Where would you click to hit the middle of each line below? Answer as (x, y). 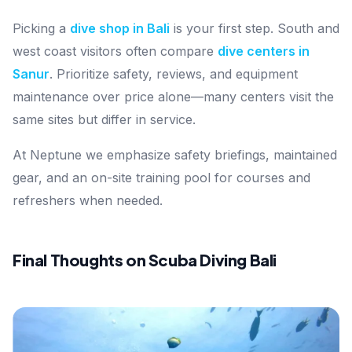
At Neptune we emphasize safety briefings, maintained (175, 154)
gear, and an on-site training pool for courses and (161, 177)
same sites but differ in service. (104, 119)
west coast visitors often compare (113, 51)
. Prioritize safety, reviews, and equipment (174, 73)
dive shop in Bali (120, 28)
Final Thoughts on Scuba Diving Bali (145, 259)
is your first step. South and (257, 28)
